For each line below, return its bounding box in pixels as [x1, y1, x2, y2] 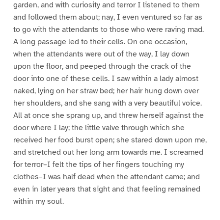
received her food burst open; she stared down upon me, [13, 135, 207, 145]
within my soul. [13, 196, 64, 207]
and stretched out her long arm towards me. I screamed [13, 147, 203, 158]
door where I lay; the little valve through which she [13, 123, 185, 133]
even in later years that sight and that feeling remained [13, 184, 200, 194]
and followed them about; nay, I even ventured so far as [13, 12, 202, 23]
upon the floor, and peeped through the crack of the [13, 61, 191, 72]
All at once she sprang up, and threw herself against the [13, 110, 204, 121]
